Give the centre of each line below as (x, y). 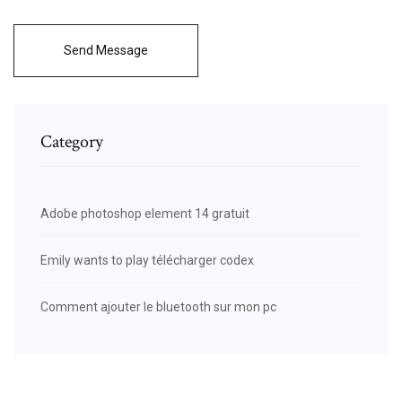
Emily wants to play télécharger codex (147, 260)
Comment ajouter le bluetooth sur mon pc (158, 306)
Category (72, 141)
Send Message (106, 50)
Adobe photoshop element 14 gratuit (145, 213)
